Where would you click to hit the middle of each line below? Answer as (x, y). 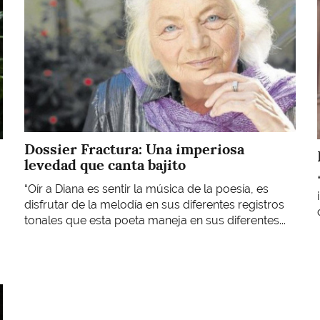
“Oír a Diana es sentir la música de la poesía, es (146, 189)
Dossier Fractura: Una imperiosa (134, 149)
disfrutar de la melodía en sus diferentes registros (154, 205)
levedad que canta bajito (105, 165)
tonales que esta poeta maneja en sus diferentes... (155, 221)
